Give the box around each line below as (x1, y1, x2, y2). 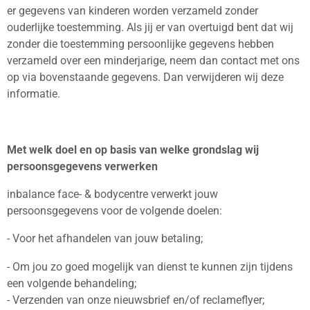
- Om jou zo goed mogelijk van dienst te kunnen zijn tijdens (7, 259, 293, 273)
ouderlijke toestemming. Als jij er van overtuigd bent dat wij (7, 20, 293, 34)
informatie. (7, 86, 60, 100)
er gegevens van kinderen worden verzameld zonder (7, 3, 258, 17)
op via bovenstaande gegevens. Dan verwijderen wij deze (7, 70, 284, 84)
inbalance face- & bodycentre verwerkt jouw (7, 187, 218, 201)
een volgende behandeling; (7, 276, 136, 290)
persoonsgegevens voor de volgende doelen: (7, 203, 222, 217)
